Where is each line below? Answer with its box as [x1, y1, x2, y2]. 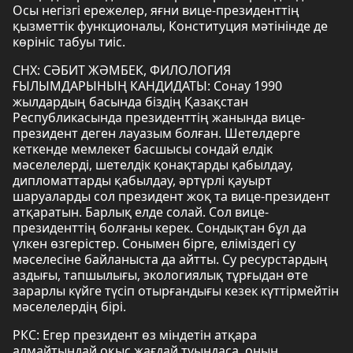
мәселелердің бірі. [13, 298, 126, 315]
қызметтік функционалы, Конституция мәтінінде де [13, 17, 328, 35]
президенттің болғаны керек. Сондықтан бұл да [13, 219, 307, 236]
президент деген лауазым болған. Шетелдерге [13, 124, 300, 142]
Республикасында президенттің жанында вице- [13, 109, 305, 126]
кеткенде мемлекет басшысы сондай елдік [13, 140, 273, 158]
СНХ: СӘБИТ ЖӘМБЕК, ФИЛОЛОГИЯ [13, 61, 231, 79]
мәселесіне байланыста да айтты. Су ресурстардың [13, 251, 328, 268]
